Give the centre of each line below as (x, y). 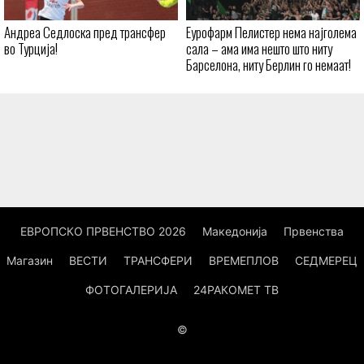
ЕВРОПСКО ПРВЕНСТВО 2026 (103, 232)
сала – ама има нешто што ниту (259, 49)
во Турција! (31, 49)
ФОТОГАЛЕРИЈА (131, 290)
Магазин (30, 261)
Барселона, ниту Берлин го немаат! (269, 65)
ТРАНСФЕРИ (158, 261)
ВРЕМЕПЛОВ (244, 261)
